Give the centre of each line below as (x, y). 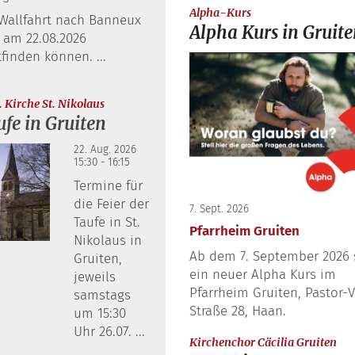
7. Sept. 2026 (219, 208)
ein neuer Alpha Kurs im (263, 274)
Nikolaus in (107, 241)
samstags (102, 296)
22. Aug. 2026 (105, 150)
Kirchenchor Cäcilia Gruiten (263, 342)
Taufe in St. (107, 223)
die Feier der (111, 204)
